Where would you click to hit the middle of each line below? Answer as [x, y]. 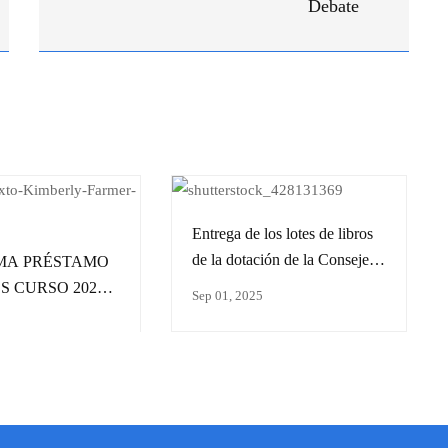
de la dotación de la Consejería [288, 259]
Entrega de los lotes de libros [282, 233]
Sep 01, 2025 [227, 295]
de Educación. [237, 285]
